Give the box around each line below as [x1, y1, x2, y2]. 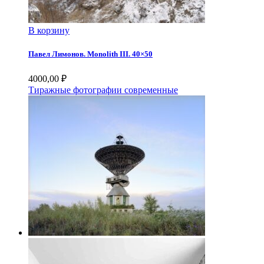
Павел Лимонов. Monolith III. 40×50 [28, 49, 153, 58]
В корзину [28, 25, 70, 36]
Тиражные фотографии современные [28, 84, 178, 95]
